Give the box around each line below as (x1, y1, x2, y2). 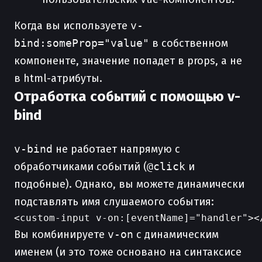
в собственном (149, 37, 228, 50)
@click (147, 160, 185, 173)
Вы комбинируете (14, 228, 108, 241)
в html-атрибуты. (14, 72, 102, 85)
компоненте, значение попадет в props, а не (14, 54, 242, 67)
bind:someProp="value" (14, 37, 149, 49)
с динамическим (133, 228, 219, 241)
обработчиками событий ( (14, 160, 147, 173)
